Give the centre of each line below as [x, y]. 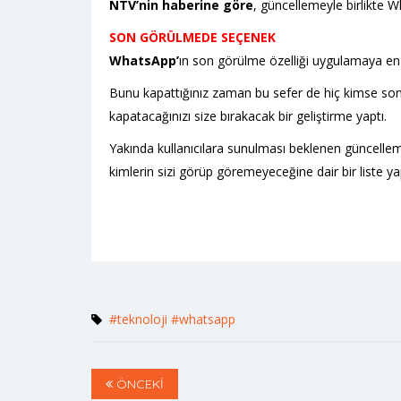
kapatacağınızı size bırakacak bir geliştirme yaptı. [248, 116]
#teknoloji [138, 319]
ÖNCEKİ [138, 384]
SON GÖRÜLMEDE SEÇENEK [192, 37]
